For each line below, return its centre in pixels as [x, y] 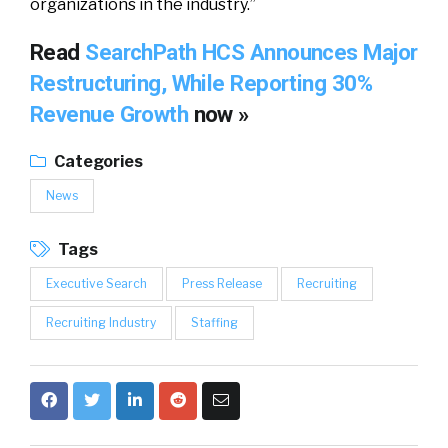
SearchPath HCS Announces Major [251, 52]
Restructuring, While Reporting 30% [201, 83]
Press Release [222, 283]
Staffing [214, 322]
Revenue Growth [112, 114]
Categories [97, 161]
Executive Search [96, 283]
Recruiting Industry [101, 322]
